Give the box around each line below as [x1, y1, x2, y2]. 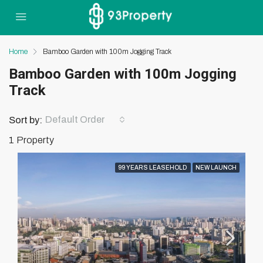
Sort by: [9, 114, 42, 125]
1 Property [9, 135, 54, 145]
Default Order [45, 114, 104, 124]
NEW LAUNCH [195, 164, 237, 171]
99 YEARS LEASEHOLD [118, 164, 188, 171]
